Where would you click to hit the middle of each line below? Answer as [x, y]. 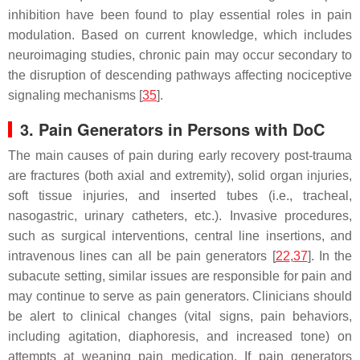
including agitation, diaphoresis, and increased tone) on [180, 337]
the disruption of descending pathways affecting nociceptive [180, 76]
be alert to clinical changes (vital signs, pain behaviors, [180, 317]
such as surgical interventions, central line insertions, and [180, 236]
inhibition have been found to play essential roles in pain [180, 15]
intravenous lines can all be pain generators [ [142, 256]
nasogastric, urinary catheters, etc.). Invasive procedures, [180, 216]
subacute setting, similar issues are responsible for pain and [180, 276]
